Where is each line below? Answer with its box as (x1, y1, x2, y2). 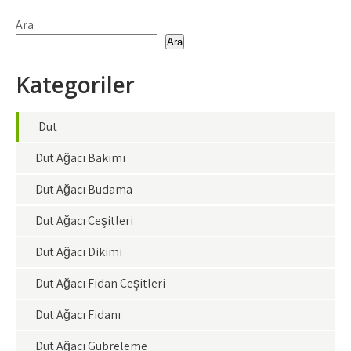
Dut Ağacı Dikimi (35, 244, 122, 260)
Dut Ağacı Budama (35, 181, 132, 197)
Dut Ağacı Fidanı (35, 306, 121, 323)
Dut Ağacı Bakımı (35, 150, 125, 166)
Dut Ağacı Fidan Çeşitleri (35, 275, 165, 291)
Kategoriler (16, 70, 135, 100)
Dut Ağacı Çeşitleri (35, 212, 133, 229)
